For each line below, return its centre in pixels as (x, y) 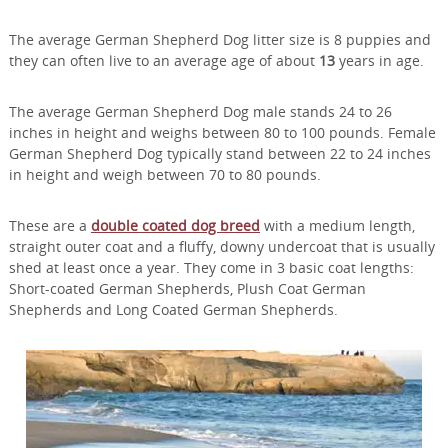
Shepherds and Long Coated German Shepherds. (173, 309)
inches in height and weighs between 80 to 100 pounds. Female (222, 132)
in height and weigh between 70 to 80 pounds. (164, 174)
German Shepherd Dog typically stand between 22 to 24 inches (219, 153)
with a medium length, (337, 225)
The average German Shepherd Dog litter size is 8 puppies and (219, 39)
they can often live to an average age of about (163, 60)
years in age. (379, 60)
